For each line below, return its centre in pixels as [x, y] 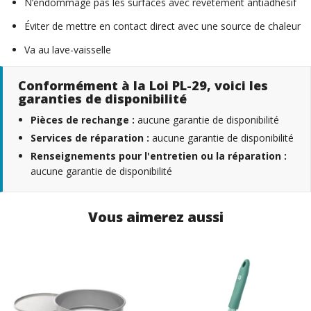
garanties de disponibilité [102, 98]
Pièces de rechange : [83, 119]
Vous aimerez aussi [155, 217]
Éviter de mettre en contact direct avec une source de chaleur [162, 26]
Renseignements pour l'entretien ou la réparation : [159, 155]
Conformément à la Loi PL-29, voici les [143, 85]
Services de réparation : [90, 137]
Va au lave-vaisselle [68, 49]
